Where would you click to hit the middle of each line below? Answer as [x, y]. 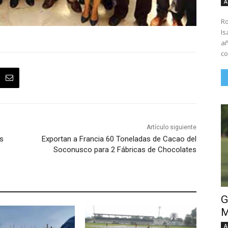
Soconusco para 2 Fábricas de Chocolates [125, 150]
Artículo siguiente [171, 127]
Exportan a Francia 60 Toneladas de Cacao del [119, 139]
